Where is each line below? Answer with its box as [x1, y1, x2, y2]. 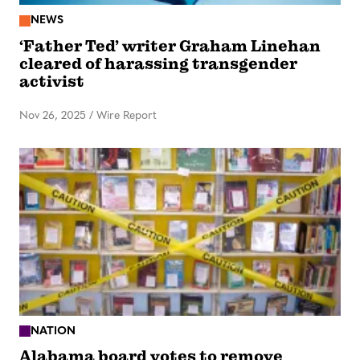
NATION [31, 325, 76, 337]
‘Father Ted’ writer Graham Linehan [19, 35, 321, 56]
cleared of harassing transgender [19, 53, 297, 74]
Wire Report [96, 109, 157, 122]
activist [19, 71, 84, 92]
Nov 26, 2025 [19, 109, 86, 122]
